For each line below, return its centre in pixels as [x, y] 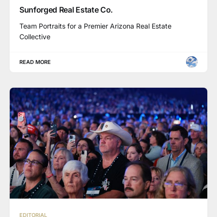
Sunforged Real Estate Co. [66, 9]
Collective [35, 36]
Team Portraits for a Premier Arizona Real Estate [95, 26]
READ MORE [35, 62]
